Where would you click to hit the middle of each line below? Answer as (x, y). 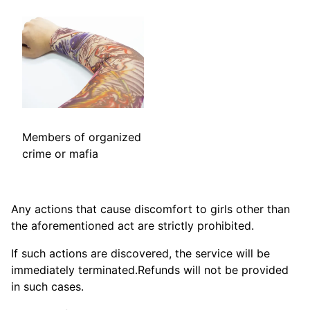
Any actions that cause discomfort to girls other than (151, 209)
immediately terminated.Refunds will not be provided (150, 270)
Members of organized (82, 137)
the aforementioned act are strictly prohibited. (133, 226)
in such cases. (47, 287)
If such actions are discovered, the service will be (140, 254)
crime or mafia (60, 154)
